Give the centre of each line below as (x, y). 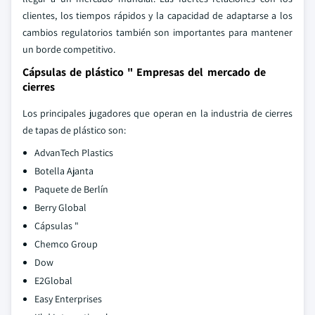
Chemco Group (66, 244)
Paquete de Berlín (71, 189)
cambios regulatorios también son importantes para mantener (157, 32)
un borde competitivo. (69, 49)
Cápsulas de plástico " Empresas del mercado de (144, 72)
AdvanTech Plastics (74, 153)
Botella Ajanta (64, 171)
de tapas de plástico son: (74, 130)
